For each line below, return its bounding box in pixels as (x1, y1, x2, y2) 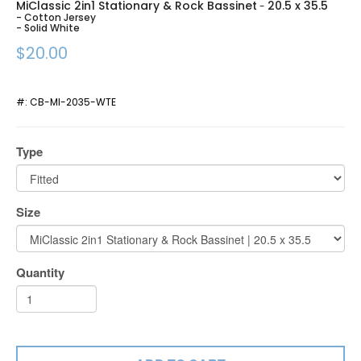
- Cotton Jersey (16, 10, 96, 24)
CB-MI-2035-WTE (30, 95, 116, 109)
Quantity (16, 263, 64, 281)
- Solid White (16, 21, 80, 35)
